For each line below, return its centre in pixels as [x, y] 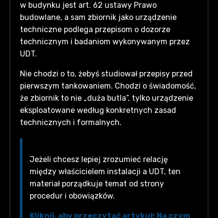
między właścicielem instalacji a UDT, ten [105, 172]
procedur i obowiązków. [72, 196]
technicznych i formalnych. [71, 123]
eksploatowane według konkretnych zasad [98, 110]
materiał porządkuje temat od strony [97, 184]
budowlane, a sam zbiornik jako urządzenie [98, 18]
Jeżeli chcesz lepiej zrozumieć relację [99, 160]
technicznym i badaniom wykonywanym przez [105, 42]
